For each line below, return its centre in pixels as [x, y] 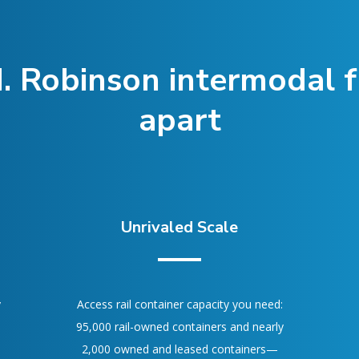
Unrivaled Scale [179, 227]
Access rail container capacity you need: [179, 304]
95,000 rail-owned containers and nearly [179, 327]
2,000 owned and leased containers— [179, 349]
